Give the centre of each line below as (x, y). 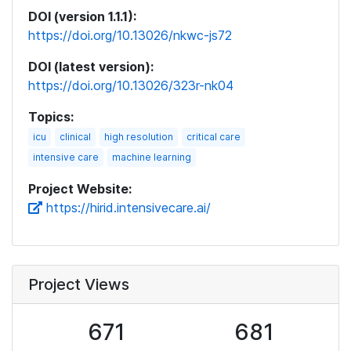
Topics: (51, 117)
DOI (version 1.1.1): (82, 16)
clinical (75, 137)
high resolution (139, 137)
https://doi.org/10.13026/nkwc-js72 (130, 35)
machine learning (152, 157)
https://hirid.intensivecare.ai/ (127, 208)
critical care (213, 137)
